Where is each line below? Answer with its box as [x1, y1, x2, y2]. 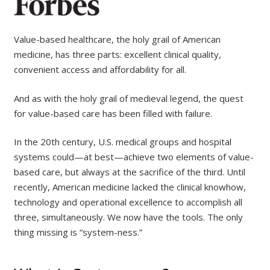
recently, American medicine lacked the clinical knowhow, [13, 181, 246, 193]
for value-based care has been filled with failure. [13, 107, 212, 119]
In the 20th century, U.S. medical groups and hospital [13, 136, 231, 148]
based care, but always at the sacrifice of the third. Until [13, 166, 245, 178]
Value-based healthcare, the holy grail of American [13, 33, 221, 46]
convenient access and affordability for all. [13, 63, 186, 76]
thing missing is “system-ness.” [13, 226, 142, 239]
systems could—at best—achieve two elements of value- [13, 151, 254, 163]
